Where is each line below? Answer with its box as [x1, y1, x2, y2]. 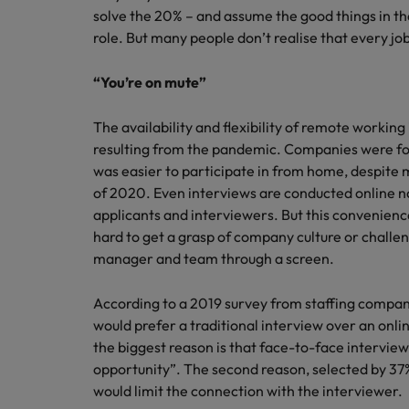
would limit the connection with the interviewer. [93, 382, 406, 400]
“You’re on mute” [93, 73, 208, 91]
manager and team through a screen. [93, 249, 341, 267]
